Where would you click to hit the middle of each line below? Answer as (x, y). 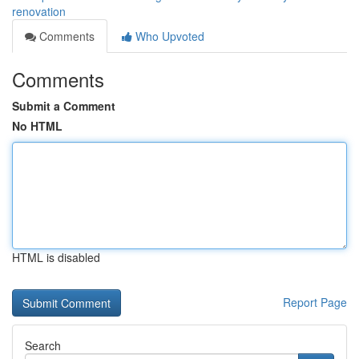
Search (43, 345)
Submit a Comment (64, 106)
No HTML (37, 126)
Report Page (315, 302)
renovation (39, 11)
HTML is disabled (56, 257)
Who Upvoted (168, 36)
